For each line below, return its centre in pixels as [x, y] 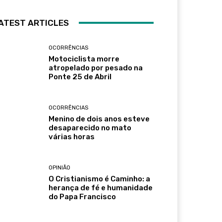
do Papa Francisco [83, 197]
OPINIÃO [60, 168]
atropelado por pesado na [96, 68]
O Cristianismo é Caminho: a [100, 179]
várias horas [72, 137]
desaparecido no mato [90, 128]
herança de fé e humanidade [101, 188]
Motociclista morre [84, 59]
